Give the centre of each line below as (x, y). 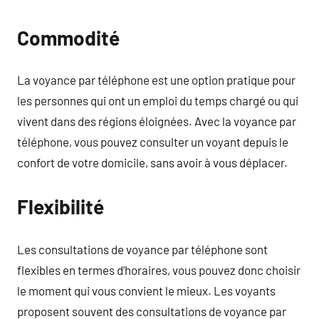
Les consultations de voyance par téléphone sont (142, 249)
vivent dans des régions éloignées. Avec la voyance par (157, 121)
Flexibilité (61, 206)
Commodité (68, 37)
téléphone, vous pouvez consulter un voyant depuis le (153, 142)
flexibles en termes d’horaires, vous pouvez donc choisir (159, 270)
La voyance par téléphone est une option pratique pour (156, 80)
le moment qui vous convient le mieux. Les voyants (146, 290)
